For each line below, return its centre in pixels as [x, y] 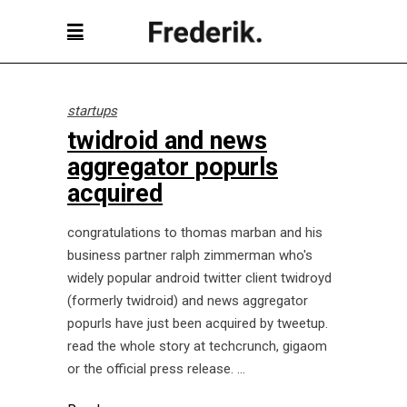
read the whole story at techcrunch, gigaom [197, 346]
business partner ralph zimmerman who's [190, 255]
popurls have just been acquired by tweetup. [198, 323]
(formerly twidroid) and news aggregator [188, 301]
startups [92, 111]
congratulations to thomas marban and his [195, 233]
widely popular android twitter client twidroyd [199, 278]
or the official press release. [152, 369]
